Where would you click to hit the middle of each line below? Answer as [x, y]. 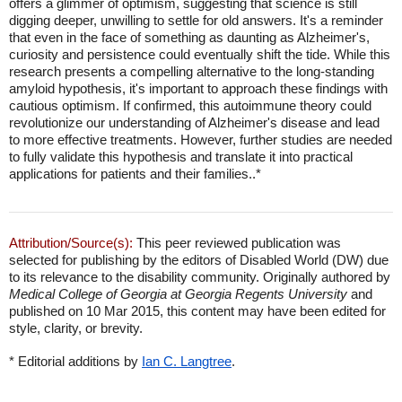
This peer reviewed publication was [237, 243]
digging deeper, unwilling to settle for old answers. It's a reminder [196, 20]
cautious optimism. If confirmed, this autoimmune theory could [190, 105]
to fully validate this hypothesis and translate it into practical [181, 157]
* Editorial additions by [75, 361]
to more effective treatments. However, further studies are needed [201, 140]
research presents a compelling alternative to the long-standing [192, 71]
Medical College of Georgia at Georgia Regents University [178, 294]
